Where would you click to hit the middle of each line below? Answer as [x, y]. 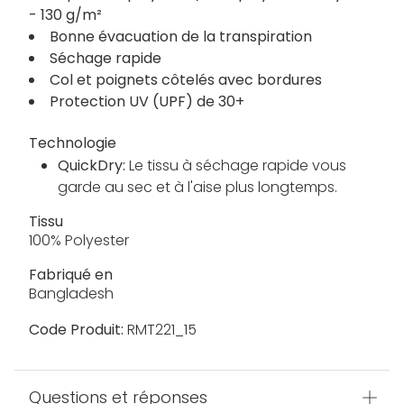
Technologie [73, 143]
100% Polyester [79, 241]
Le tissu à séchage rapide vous [238, 166]
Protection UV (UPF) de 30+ [147, 102]
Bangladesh [71, 294]
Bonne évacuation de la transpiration [181, 37]
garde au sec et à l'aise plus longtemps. [197, 188]
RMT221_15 [160, 330]
